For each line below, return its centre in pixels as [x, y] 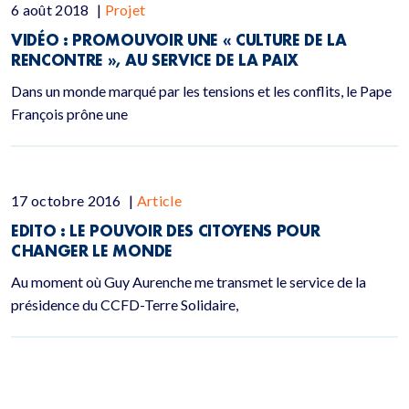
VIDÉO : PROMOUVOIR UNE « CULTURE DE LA [179, 40]
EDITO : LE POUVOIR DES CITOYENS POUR [166, 231]
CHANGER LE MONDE [92, 251]
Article [159, 200]
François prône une [69, 114]
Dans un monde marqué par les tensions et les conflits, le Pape [201, 91]
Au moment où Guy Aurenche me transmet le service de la [189, 282]
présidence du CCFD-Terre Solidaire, [125, 304]
